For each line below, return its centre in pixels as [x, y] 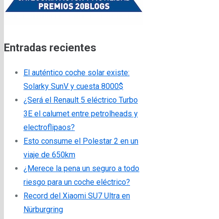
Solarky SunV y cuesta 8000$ [73, 86]
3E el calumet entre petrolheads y [81, 113]
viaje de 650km [49, 154]
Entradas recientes [50, 47]
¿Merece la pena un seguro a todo [81, 168]
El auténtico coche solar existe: [77, 72]
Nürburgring [43, 209]
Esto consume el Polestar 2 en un [81, 141]
